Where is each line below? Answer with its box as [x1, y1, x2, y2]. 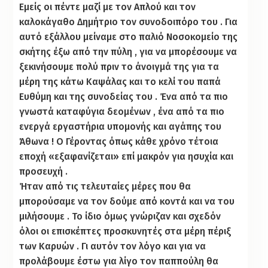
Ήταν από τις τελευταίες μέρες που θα [19, 180, 191, 192]
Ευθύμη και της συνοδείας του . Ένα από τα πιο [19, 90, 229, 102]
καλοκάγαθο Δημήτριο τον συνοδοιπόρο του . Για [19, 16, 238, 28]
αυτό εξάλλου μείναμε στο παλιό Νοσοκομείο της [19, 31, 238, 42]
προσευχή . [19, 165, 68, 177]
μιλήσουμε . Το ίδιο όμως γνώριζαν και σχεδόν [19, 210, 221, 222]
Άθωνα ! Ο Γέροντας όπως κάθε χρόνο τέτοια [19, 135, 219, 147]
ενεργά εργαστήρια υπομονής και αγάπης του [19, 120, 222, 132]
